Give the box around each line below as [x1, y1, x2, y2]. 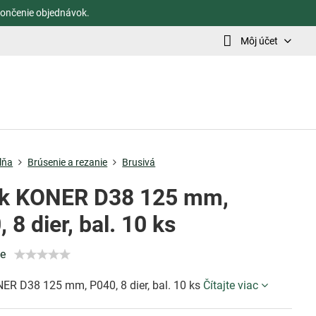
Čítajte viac [203, 279, 259, 292]
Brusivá [122, 157, 156, 168]
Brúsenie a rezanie [28, 157, 108, 168]
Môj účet [240, 35, 278, 47]
